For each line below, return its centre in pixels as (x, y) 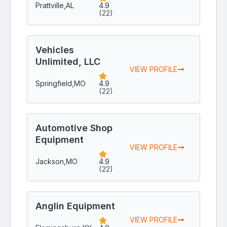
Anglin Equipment (75, 206)
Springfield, (55, 83)
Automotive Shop (74, 128)
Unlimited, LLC (68, 62)
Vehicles (55, 50)
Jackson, (51, 161)
